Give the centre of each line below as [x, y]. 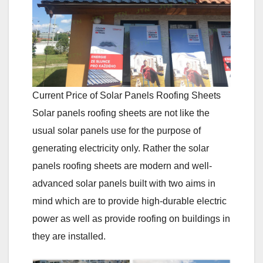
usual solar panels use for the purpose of [117, 130]
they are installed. [69, 236]
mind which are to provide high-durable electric [129, 201]
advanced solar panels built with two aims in [124, 183]
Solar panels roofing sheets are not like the [121, 113]
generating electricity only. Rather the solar [121, 148]
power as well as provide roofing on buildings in [131, 218]
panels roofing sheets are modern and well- [122, 166]
